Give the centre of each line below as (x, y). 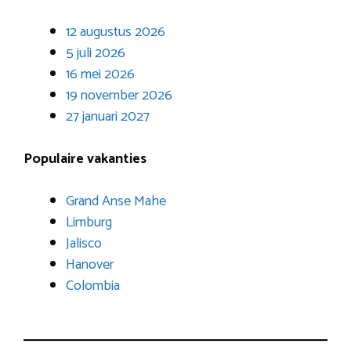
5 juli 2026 (96, 54)
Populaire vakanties (85, 159)
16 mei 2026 (100, 75)
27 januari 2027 (108, 117)
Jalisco (84, 244)
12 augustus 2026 (116, 33)
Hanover (90, 265)
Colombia (93, 286)
